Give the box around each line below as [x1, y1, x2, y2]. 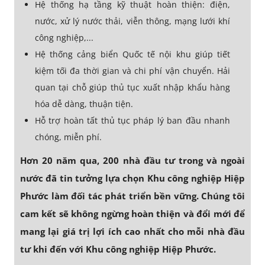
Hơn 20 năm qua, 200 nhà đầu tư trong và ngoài [20, 154, 245, 167]
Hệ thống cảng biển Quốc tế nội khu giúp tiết [35, 49, 230, 60]
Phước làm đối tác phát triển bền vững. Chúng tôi [20, 190, 245, 202]
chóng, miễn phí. [35, 131, 102, 143]
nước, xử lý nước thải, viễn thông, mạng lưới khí [35, 15, 230, 27]
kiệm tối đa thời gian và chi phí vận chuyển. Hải [35, 65, 230, 77]
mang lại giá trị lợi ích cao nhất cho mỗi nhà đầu [20, 225, 245, 238]
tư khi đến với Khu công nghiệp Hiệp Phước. [20, 243, 216, 256]
